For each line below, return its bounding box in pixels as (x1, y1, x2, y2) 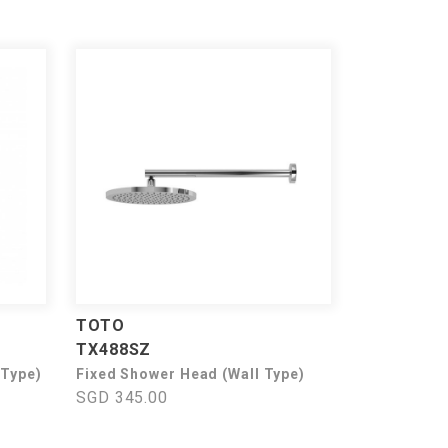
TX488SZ (76, 340, 152, 359)
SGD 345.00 (76, 388, 168, 407)
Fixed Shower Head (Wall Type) (76, 366, 306, 382)
